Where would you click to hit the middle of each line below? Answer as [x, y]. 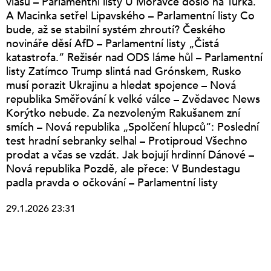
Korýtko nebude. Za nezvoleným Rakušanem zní [123, 113]
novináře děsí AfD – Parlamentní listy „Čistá [113, 44]
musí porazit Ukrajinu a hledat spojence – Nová [121, 85]
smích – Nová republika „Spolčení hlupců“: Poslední [132, 127]
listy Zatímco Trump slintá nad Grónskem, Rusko [124, 71]
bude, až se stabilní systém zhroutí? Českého [116, 30]
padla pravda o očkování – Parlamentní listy [112, 183]
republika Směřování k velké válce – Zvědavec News [133, 99]
